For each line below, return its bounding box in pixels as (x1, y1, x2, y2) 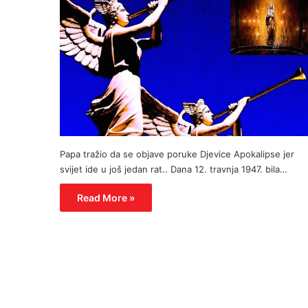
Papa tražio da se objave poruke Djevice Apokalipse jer (60, 148, 294, 159)
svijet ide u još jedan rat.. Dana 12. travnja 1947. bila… (60, 163, 287, 175)
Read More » (77, 191, 135, 203)
